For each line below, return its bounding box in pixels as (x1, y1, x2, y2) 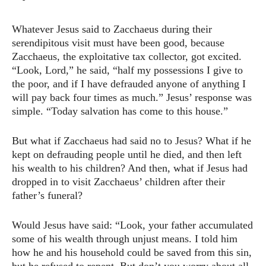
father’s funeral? (12, 189, 83, 202)
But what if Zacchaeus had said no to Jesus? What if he (12, 135, 251, 147)
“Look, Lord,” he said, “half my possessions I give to (12, 64, 243, 77)
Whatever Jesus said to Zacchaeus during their (12, 23, 212, 36)
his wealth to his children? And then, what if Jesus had (12, 162, 248, 175)
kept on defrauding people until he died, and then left (12, 148, 242, 161)
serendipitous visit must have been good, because (12, 37, 224, 49)
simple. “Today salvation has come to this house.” (12, 105, 228, 118)
